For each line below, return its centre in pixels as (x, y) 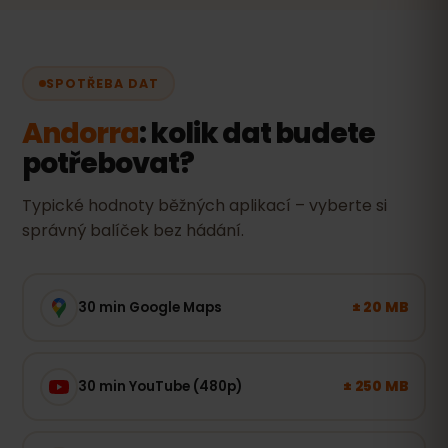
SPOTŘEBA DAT (102, 83)
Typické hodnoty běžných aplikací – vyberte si (204, 205)
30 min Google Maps (149, 307)
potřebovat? (108, 163)
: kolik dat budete (257, 133)
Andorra (80, 133)
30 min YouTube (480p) (159, 386)
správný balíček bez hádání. (133, 230)
